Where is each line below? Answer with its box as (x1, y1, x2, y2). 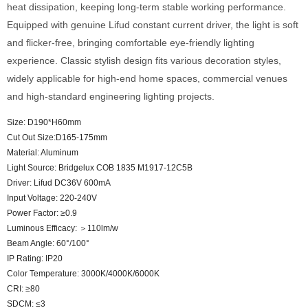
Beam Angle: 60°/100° (7, 239, 91, 248)
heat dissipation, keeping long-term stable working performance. (7, 1, 286, 12)
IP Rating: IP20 (7, 254, 63, 263)
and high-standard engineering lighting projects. (7, 91, 214, 102)
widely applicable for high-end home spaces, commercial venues (7, 73, 287, 84)
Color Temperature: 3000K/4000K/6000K (7, 269, 159, 278)
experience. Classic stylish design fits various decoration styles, (7, 55, 281, 66)
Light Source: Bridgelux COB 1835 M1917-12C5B (7, 163, 192, 173)
